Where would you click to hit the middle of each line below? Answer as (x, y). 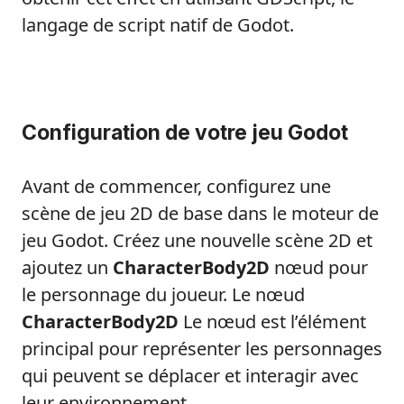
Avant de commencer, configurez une (176, 187)
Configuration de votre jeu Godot (185, 133)
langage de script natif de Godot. (158, 25)
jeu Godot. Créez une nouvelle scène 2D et (197, 241)
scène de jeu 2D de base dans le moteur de (200, 214)
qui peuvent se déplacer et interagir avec (190, 376)
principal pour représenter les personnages (202, 349)
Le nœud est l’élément (272, 322)
